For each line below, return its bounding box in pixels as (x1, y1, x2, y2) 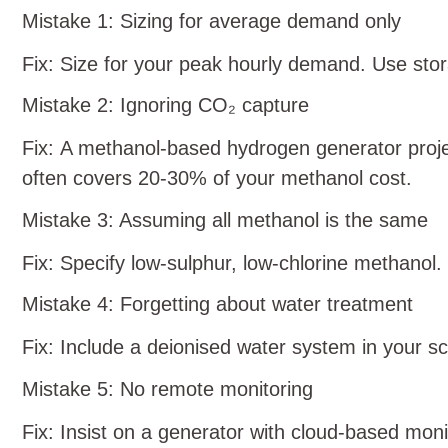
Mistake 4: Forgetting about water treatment (22, 293, 413, 316)
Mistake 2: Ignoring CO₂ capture (22, 94, 309, 117)
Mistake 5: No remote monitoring (22, 377, 313, 400)
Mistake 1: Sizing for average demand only (22, 9, 401, 32)
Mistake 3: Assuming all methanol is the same (22, 208, 428, 231)
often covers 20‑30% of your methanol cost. (22, 167, 412, 190)
